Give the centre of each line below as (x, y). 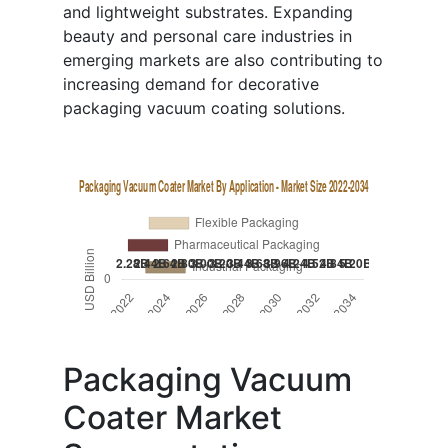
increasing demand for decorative (191, 84)
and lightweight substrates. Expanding (208, 12)
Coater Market (172, 418)
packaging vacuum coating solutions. (204, 108)
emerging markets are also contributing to (223, 60)
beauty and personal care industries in (207, 36)
